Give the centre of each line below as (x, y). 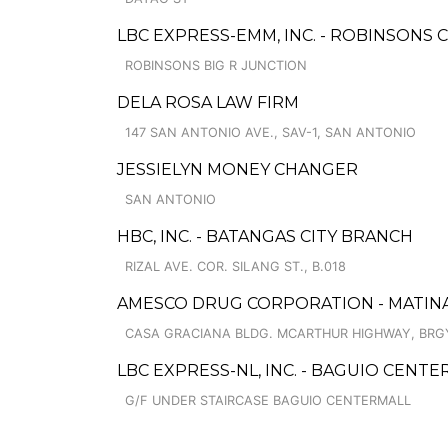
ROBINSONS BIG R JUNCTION (216, 65)
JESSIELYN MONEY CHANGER (237, 169)
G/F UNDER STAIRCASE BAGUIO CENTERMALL (268, 400)
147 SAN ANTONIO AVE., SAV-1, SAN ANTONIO (270, 132)
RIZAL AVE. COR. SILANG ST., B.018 (235, 266)
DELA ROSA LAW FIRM (208, 102)
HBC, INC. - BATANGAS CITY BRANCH (265, 236)
